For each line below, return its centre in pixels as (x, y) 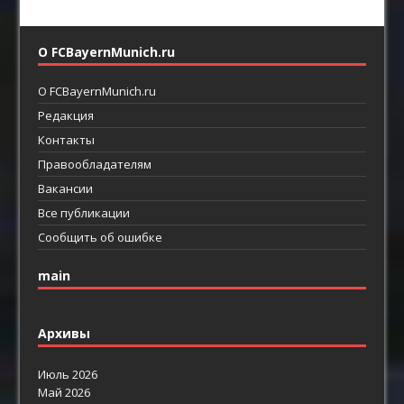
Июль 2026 (68, 374)
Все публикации (84, 212)
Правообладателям (95, 164)
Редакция (66, 115)
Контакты (67, 139)
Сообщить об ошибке (101, 237)
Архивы (64, 333)
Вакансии (66, 188)
